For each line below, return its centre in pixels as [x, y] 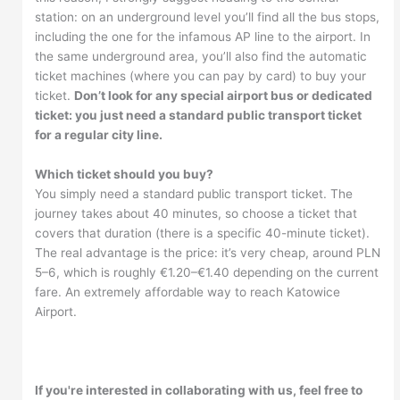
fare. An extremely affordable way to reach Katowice [188, 292]
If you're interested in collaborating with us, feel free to [199, 390]
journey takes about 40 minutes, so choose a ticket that [196, 214]
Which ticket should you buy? [125, 175]
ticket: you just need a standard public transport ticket [199, 116]
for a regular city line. [99, 135]
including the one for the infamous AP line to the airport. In [203, 37]
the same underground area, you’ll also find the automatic [201, 57]
